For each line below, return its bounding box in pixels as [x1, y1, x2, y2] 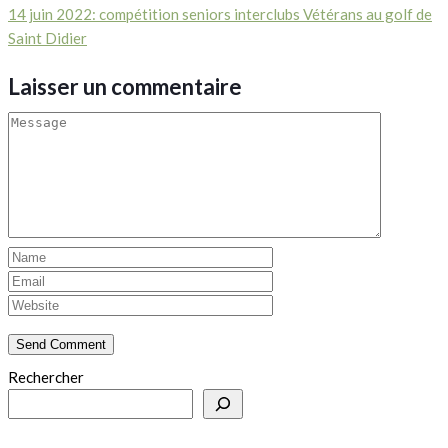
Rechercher [8, 368, 84, 386]
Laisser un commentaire [8, 73, 242, 100]
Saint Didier [8, 29, 87, 47]
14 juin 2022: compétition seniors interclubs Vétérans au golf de [8, 5, 432, 23]
